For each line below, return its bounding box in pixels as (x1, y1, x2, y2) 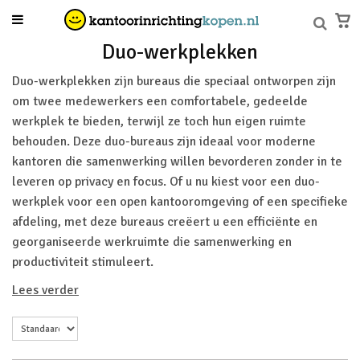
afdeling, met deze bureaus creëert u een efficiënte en (12, 214, 317, 230)
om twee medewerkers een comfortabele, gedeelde (12, 93, 308, 109)
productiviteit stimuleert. (12, 254, 153, 270)
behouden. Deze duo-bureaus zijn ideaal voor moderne (12, 133, 316, 149)
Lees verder (12, 282, 79, 298)
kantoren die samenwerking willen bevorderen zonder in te (12, 153, 342, 170)
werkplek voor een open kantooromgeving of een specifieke (12, 194, 348, 210)
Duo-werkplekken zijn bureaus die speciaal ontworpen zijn (12, 73, 336, 89)
